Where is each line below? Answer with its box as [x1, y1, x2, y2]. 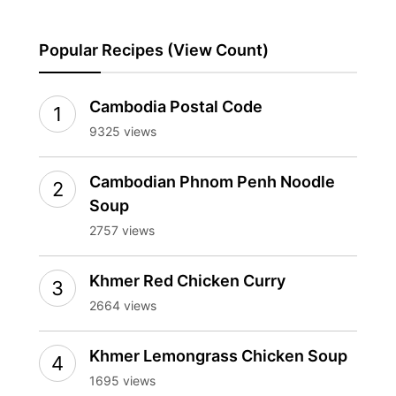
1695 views [89, 372, 156, 388]
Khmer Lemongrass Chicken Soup [89, 346, 347, 365]
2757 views [89, 222, 155, 238]
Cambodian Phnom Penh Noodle [89, 171, 335, 191]
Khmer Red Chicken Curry [89, 270, 286, 290]
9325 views [89, 123, 156, 139]
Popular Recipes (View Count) [39, 40, 269, 59]
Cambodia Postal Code [89, 96, 263, 116]
